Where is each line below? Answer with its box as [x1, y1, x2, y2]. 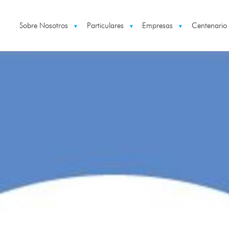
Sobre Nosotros [19, 20, 68, 30]
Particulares [86, 20, 124, 30]
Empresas [142, 20, 173, 30]
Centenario [192, 20, 227, 30]
